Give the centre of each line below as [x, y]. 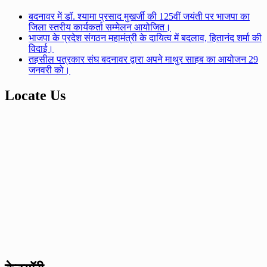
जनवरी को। [49, 70]
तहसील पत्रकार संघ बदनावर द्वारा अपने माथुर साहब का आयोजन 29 [143, 60]
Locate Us [35, 96]
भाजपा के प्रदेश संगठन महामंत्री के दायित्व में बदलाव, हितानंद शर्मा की [145, 38]
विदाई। [41, 49]
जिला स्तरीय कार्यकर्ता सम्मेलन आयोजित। [100, 27]
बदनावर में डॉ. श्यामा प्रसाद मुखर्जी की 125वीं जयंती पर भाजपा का [139, 17]
